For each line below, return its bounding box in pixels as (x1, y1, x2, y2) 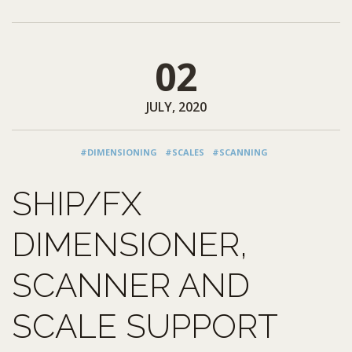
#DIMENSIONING (80, 145, 157, 158)
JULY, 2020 (145, 97, 207, 115)
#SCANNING (212, 145, 268, 158)
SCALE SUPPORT (12, 306, 278, 346)
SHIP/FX (12, 184, 141, 223)
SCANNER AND (12, 266, 250, 305)
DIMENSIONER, (12, 225, 247, 264)
